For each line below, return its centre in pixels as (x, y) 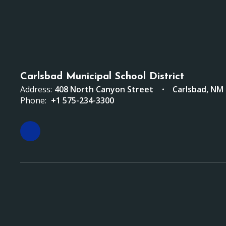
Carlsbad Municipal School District (102, 76)
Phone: (33, 100)
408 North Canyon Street (104, 89)
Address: (36, 89)
